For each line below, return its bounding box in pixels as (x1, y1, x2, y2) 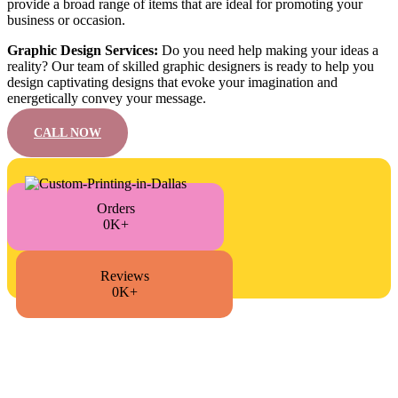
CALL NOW (34, 126, 101, 140)
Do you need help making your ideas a (158, 43, 378, 59)
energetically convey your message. (7, 91, 206, 107)
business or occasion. (7, 12, 125, 28)
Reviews (99, 268, 149, 284)
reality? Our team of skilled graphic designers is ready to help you (7, 59, 374, 75)
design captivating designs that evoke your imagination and (7, 75, 338, 91)
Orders (96, 201, 135, 217)
